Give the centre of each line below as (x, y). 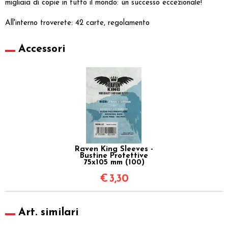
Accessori (42, 49)
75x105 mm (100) (114, 162)
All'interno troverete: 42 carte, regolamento (77, 23)
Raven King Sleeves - (114, 149)
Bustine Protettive (114, 156)
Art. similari (48, 212)
